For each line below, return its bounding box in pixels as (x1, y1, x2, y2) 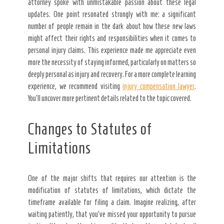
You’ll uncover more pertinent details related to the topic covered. (28, 93, 191, 102)
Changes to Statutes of (28, 119, 152, 138)
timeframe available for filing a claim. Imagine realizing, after (28, 197, 196, 206)
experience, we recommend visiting (28, 81, 122, 90)
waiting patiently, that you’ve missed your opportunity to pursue (28, 209, 196, 218)
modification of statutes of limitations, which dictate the (28, 185, 196, 194)
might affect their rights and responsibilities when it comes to (28, 33, 196, 42)
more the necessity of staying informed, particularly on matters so (28, 57, 196, 66)
